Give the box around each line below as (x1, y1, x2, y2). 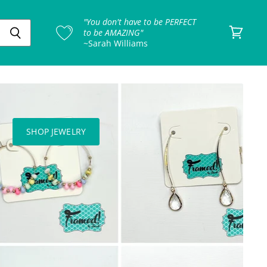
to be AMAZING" (83, 27, 143, 38)
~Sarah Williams (83, 38, 148, 49)
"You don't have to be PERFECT (83, 16, 196, 27)
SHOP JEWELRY (26, 126, 86, 137)
